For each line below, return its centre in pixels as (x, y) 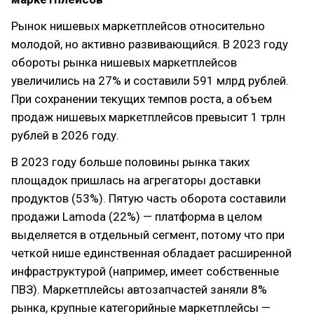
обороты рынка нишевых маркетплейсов (124, 62)
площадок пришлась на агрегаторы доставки (136, 180)
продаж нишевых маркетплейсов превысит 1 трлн (148, 117)
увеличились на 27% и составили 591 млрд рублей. (150, 81)
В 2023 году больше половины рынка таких (130, 162)
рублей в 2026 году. (65, 135)
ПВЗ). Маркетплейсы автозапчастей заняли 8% (139, 289)
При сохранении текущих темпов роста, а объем (142, 99)
